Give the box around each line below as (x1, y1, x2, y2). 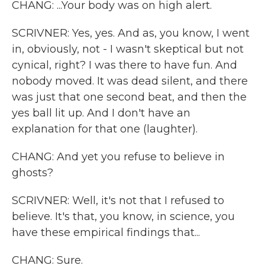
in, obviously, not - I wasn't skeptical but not (12, 43, 244, 56)
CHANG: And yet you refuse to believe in (12, 150, 225, 163)
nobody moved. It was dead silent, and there (12, 75, 248, 88)
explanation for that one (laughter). (12, 122, 198, 135)
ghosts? (12, 166, 53, 179)
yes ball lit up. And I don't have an (12, 106, 190, 119)
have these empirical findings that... (12, 226, 200, 239)
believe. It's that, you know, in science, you (12, 210, 235, 223)
